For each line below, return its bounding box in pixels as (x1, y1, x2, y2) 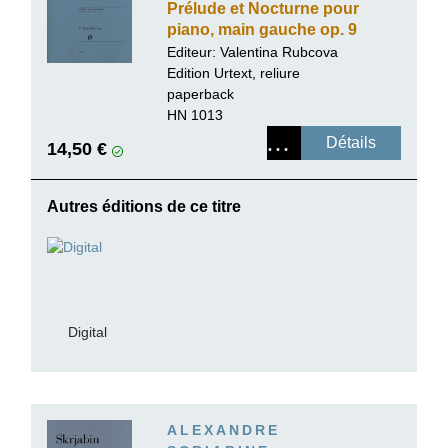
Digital (67, 323, 107, 340)
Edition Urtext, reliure (167, 64, 300, 81)
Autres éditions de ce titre (47, 197, 241, 215)
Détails (326, 133, 376, 151)
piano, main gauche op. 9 (167, 20, 357, 38)
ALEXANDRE (167, 422, 280, 439)
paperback (167, 85, 234, 102)
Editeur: (167, 43, 220, 60)
